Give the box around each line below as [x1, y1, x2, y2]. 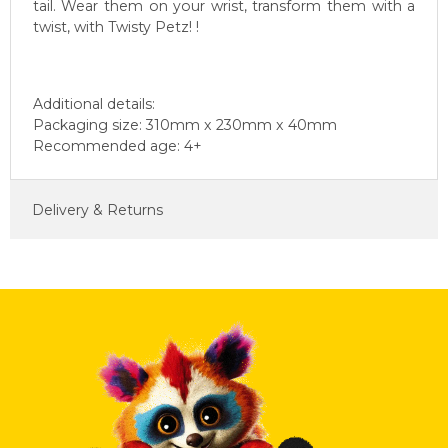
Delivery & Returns [31, 200, 163, 219]
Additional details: [32, 95, 155, 114]
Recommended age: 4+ [32, 137, 202, 156]
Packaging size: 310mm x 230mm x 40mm [32, 116, 337, 135]
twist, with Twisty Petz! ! [32, 18, 199, 37]
